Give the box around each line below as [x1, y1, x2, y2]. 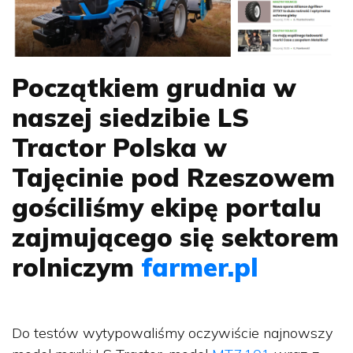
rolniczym [12, 251, 141, 283]
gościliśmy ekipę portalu [12, 191, 321, 223]
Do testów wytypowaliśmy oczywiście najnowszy [12, 323, 333, 342]
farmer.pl [141, 251, 258, 283]
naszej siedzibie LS [12, 101, 249, 133]
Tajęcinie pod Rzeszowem [12, 161, 335, 193]
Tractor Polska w [12, 131, 227, 163]
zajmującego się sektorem [12, 221, 339, 253]
